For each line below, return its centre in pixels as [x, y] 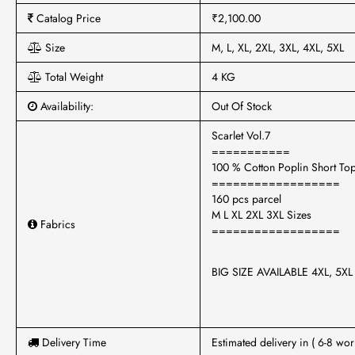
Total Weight [73, 77]
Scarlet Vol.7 [241, 136]
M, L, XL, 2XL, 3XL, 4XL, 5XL [278, 48]
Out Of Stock [242, 106]
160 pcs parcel [246, 199]
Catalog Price [67, 18]
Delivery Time [73, 342]
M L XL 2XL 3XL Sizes [261, 215]
